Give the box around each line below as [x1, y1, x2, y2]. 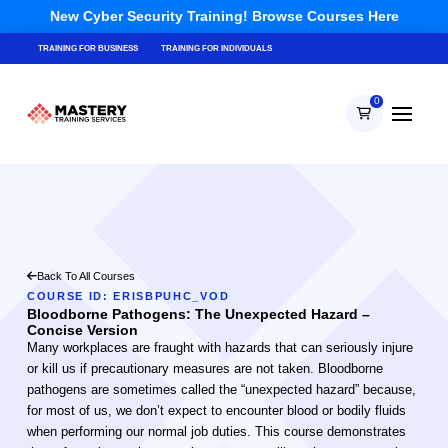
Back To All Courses [36, 269, 135, 282]
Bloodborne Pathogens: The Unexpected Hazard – [26, 305, 370, 322]
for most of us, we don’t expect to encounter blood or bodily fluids [26, 403, 406, 418]
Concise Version [26, 321, 138, 338]
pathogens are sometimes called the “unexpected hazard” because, [26, 382, 416, 397]
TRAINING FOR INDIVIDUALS [160, 43, 272, 54]
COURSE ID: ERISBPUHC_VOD [26, 289, 230, 302]
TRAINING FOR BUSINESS [38, 43, 139, 54]
